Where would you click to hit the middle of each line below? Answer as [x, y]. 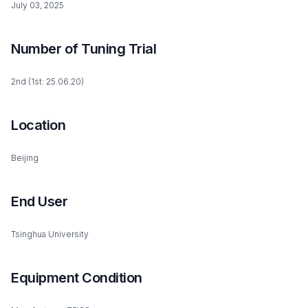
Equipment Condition [77, 278]
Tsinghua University [50, 234]
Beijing [25, 158]
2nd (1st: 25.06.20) [47, 81]
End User [39, 201]
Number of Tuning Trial [84, 49]
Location [38, 125]
